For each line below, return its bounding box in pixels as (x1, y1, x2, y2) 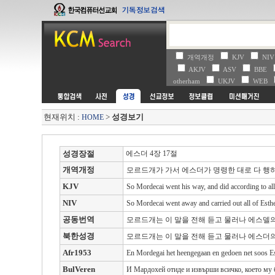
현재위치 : (43, 112, 82, 122)
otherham (172, 77, 204, 85)
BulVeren (63, 265, 95, 274)
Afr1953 (63, 248, 91, 257)
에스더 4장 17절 (124, 149, 177, 158)
